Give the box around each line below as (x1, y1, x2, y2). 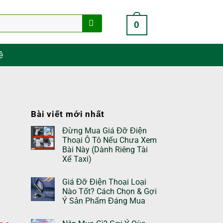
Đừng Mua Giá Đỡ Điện (62, 125, 147, 135)
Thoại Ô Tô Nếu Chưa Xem (62, 135, 157, 145)
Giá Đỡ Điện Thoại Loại (62, 177, 146, 187)
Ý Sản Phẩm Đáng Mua (62, 196, 145, 206)
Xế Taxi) (62, 154, 92, 164)
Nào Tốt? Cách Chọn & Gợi (62, 186, 157, 196)
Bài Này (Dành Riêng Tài (62, 144, 148, 154)
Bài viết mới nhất (31, 109, 105, 119)
